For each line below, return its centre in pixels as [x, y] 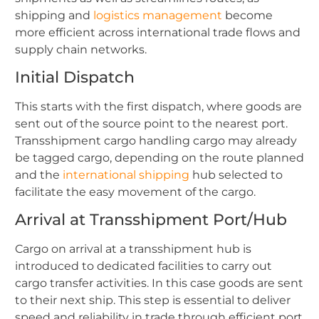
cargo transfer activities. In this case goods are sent [159, 283]
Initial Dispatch [75, 78]
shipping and [54, 15]
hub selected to [236, 175]
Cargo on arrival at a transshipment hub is [133, 249]
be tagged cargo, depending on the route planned [159, 158]
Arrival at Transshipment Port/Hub [151, 220]
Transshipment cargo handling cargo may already [156, 141]
